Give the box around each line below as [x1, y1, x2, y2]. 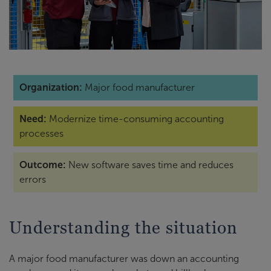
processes [19, 128, 64, 139]
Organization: [19, 82, 82, 93]
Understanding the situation [9, 217, 238, 237]
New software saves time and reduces [66, 159, 233, 170]
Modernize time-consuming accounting [47, 113, 224, 124]
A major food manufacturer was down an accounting [9, 253, 239, 264]
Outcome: [19, 159, 66, 170]
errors [19, 174, 46, 184]
